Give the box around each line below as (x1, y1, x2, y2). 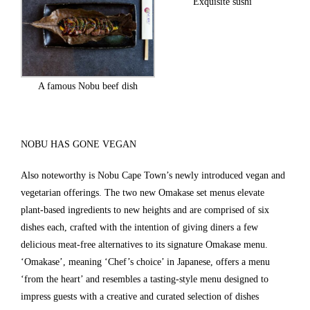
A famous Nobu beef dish (38, 80, 138, 91)
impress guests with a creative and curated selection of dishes (21, 291, 259, 302)
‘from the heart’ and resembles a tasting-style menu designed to (21, 273, 268, 284)
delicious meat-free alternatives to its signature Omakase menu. (21, 239, 268, 250)
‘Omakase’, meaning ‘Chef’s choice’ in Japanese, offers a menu (21, 256, 270, 267)
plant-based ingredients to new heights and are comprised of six (21, 204, 269, 215)
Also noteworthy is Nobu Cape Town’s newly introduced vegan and (21, 170, 285, 181)
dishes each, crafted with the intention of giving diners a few (21, 221, 258, 232)
